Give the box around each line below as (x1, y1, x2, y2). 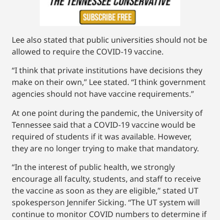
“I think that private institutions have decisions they (12, 65, 202, 76)
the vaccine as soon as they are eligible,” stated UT (12, 185, 198, 196)
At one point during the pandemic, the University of (12, 107, 203, 118)
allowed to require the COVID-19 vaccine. (12, 46, 164, 57)
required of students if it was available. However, (12, 131, 192, 142)
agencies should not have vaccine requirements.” (12, 88, 194, 100)
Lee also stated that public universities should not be (12, 34, 207, 45)
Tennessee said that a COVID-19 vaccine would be (12, 119, 195, 130)
